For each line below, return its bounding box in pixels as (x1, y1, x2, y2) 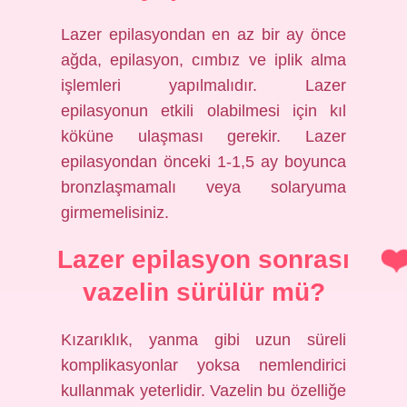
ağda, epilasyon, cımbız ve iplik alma (61, 51, 346, 69)
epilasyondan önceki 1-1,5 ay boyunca (61, 153, 346, 171)
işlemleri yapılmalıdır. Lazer (61, 76, 346, 94)
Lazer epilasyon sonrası (57, 245, 350, 273)
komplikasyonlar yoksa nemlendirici (61, 356, 346, 374)
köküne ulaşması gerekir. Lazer (61, 127, 346, 145)
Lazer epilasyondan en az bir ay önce (61, 25, 346, 44)
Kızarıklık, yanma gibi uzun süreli (61, 331, 346, 349)
